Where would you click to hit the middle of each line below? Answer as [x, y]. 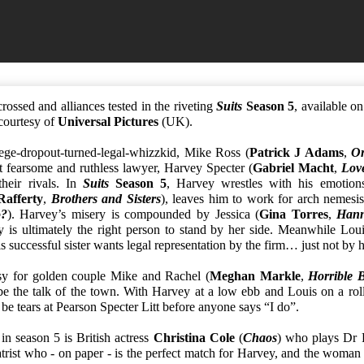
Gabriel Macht [294, 167]
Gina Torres [294, 214]
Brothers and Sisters [106, 198]
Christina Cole [194, 337]
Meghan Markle [255, 275]
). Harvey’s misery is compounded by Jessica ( [133, 214]
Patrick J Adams [296, 152]
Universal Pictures [108, 121]
